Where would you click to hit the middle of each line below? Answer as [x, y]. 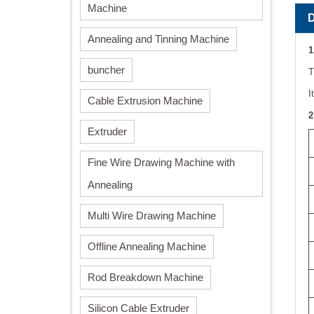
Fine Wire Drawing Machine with [161, 163]
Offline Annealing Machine [147, 247]
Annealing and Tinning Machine [158, 39]
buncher [106, 70]
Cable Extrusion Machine [145, 101]
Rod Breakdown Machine [145, 278]
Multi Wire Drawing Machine [152, 216]
